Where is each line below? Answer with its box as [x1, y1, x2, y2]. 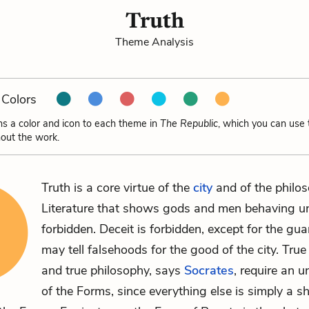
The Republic [160, 117, 218, 130]
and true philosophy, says [41, 262, 184, 279]
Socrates [184, 262, 234, 279]
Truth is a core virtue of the [41, 179, 193, 196]
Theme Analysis [115, 34, 194, 50]
